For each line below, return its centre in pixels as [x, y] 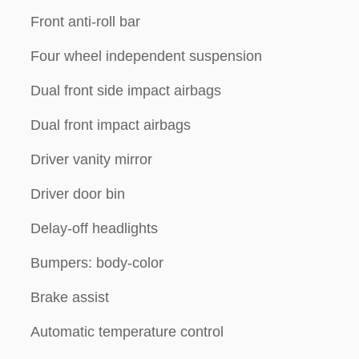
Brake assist [70, 297]
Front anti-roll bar [85, 22]
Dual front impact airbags [111, 125]
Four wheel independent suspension [146, 56]
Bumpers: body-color [97, 263]
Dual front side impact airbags [126, 91]
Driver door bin [78, 194]
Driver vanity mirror [91, 159]
